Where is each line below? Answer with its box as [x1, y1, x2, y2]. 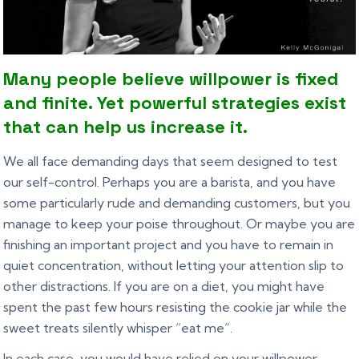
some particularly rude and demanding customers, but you [3, 194, 351, 211]
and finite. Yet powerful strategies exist [3, 91, 347, 114]
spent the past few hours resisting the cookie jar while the [3, 298, 348, 315]
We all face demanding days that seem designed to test [3, 152, 338, 169]
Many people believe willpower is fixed [3, 67, 339, 90]
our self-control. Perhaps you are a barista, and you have [3, 173, 337, 190]
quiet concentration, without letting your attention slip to [3, 256, 345, 273]
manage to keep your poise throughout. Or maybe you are [3, 215, 356, 232]
